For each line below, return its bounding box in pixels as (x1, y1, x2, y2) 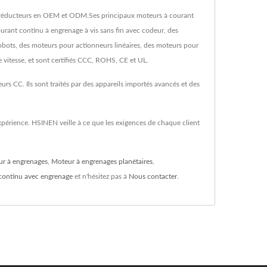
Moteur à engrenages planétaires (51, 157, 153, 165)
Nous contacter (129, 172, 177, 180)
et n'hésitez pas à (73, 172, 129, 180)
